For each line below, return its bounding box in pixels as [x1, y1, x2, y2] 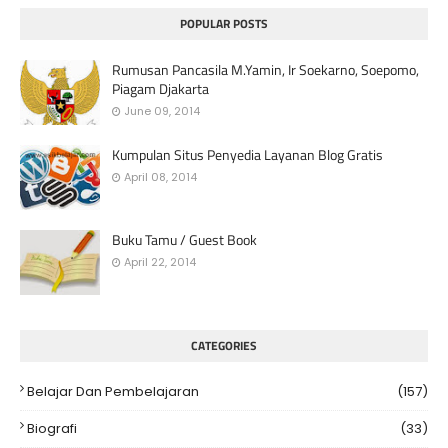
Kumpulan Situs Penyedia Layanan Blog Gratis [112, 144, 383, 166]
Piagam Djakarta [112, 78, 209, 100]
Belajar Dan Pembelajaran [27, 382, 199, 402]
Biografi [27, 419, 77, 439]
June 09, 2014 [124, 103, 200, 120]
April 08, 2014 [124, 169, 197, 186]
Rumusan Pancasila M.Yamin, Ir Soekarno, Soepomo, [112, 59, 419, 81]
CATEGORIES [191, 336, 257, 356]
